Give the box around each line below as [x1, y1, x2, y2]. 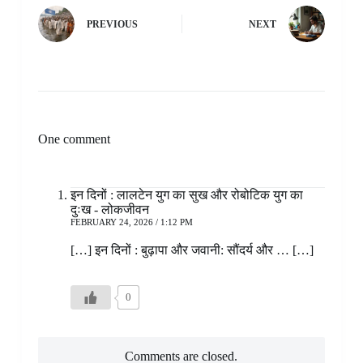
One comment [37, 131, 110, 146]
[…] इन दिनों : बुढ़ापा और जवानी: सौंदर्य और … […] [70, 242, 314, 257]
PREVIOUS [86, 19, 138, 31]
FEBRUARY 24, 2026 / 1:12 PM [70, 216, 193, 227]
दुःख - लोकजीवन [70, 202, 149, 216]
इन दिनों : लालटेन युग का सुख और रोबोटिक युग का [70, 187, 303, 202]
